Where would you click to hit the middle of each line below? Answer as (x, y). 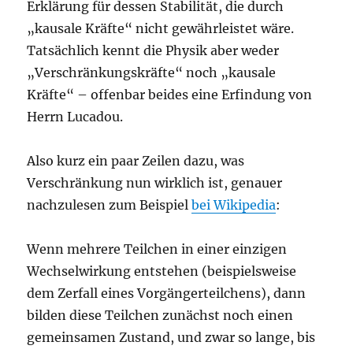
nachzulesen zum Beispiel (110, 205)
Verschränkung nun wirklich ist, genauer (155, 183)
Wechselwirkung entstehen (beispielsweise (162, 271)
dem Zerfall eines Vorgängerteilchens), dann (167, 294)
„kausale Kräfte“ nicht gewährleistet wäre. (161, 29)
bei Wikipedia (234, 205)
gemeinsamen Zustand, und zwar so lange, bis (171, 338)
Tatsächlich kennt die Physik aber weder (153, 51)
